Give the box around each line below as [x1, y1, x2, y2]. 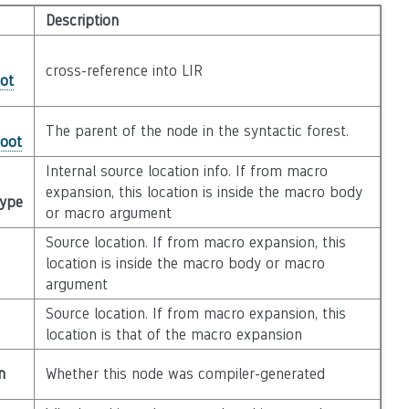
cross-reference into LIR [45, 62, 203, 79]
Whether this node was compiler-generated [45, 365, 325, 383]
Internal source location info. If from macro [45, 163, 328, 180]
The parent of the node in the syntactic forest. [45, 122, 349, 140]
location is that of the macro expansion [45, 326, 302, 343]
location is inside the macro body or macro [45, 255, 325, 272]
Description [45, 12, 119, 29]
